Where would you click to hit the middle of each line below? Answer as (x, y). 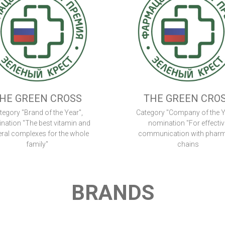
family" (37, 144)
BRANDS (113, 193)
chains (188, 144)
